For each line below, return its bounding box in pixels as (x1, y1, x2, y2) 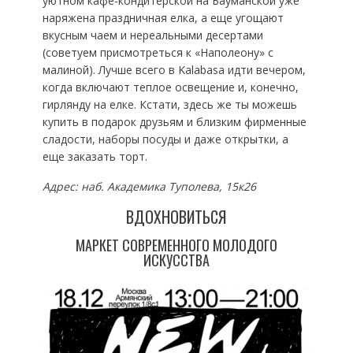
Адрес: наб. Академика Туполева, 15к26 (42, 178, 256, 194)
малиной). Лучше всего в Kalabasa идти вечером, (42, 61, 306, 77)
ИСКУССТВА (143, 249, 210, 270)
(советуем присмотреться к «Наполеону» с (42, 44, 273, 60)
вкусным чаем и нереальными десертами (42, 27, 263, 43)
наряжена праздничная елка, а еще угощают (42, 9, 284, 25)
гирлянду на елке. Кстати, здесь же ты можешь (42, 96, 297, 112)
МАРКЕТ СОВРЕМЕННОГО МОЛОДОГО (75, 234, 277, 255)
